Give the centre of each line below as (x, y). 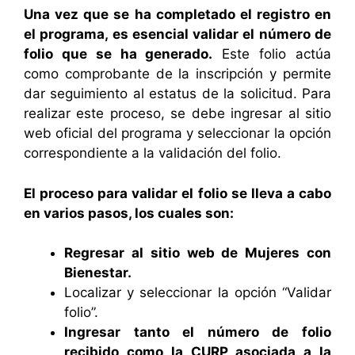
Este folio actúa (272, 54)
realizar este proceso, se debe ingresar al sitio (177, 114)
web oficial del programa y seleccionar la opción (177, 134)
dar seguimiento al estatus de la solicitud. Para (177, 94)
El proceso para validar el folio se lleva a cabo (177, 193)
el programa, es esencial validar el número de (177, 34)
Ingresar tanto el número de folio (198, 332)
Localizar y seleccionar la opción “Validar (198, 293)
